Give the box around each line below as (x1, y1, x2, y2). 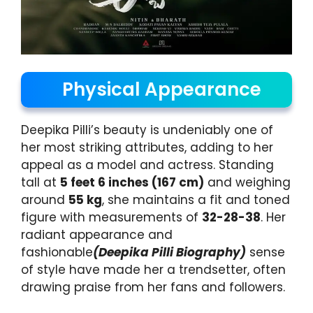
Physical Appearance (62, 77, 261, 103)
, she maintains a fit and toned (102, 191, 290, 209)
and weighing (204, 174, 291, 191)
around (21, 191, 68, 209)
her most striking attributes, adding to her (21, 139, 273, 156)
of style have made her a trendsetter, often (21, 261, 286, 279)
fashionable (21, 244, 93, 261)
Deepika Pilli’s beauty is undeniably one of (21, 122, 273, 139)
